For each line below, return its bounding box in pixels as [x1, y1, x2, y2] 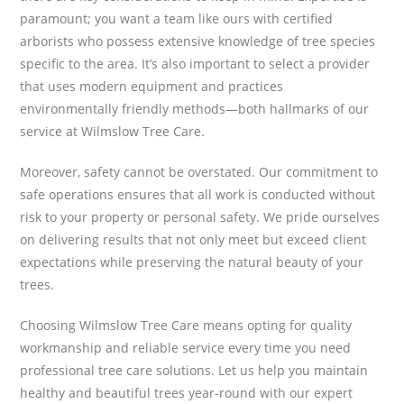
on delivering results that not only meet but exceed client [20, 230, 367, 248]
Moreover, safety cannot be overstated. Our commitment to [20, 162, 379, 180]
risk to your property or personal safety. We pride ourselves [20, 207, 381, 225]
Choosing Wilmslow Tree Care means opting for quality [20, 316, 353, 334]
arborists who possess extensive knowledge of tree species [20, 32, 376, 50]
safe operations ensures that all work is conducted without [20, 185, 376, 203]
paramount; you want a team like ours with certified [20, 9, 334, 27]
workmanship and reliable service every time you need [20, 338, 352, 356]
